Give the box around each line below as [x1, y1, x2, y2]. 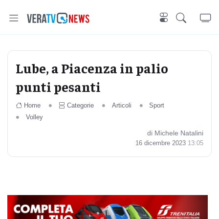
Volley [25, 113, 43, 121]
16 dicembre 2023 [135, 139, 188, 147]
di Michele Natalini [147, 129, 203, 137]
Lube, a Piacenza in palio [16, 59, 168, 76]
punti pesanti [16, 78, 101, 95]
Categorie [66, 102, 94, 109]
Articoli [111, 102, 131, 109]
